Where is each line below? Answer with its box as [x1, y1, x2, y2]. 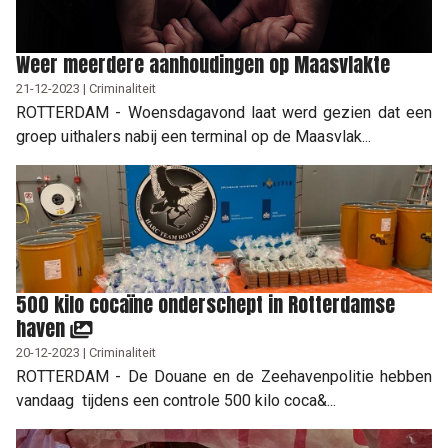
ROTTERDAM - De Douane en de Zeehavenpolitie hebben [16, 366, 432, 386]
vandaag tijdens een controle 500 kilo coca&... [16, 390, 336, 410]
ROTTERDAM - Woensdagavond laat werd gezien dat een [16, 102, 432, 122]
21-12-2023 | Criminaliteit [16, 80, 156, 96]
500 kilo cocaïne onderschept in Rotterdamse [16, 288, 395, 320]
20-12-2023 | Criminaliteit [16, 344, 156, 360]
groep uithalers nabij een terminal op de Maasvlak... [16, 126, 371, 146]
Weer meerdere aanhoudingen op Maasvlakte [16, 48, 390, 80]
